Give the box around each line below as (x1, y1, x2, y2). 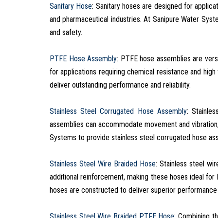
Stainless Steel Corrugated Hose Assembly (50, 106, 187, 116)
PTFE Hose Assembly (50, 54, 117, 63)
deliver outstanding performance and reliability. (50, 80, 191, 90)
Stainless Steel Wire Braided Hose (50, 159, 156, 168)
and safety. (50, 27, 82, 37)
